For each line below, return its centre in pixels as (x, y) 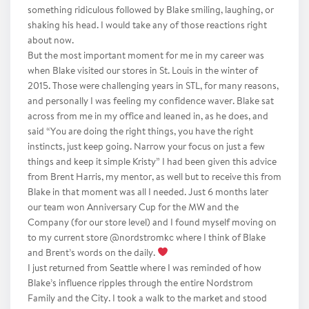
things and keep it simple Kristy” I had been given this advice (152, 162)
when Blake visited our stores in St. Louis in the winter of (143, 71)
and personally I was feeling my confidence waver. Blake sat (151, 102)
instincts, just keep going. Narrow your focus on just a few (146, 147)
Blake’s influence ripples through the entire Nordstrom (140, 284)
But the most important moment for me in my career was (146, 56)
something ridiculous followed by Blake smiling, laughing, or (151, 11)
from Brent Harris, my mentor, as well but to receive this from (154, 178)
